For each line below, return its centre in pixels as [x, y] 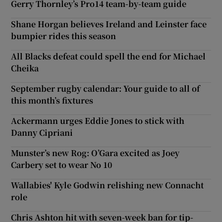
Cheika [25, 68]
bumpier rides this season [64, 36]
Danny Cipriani [42, 132]
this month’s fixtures [52, 100]
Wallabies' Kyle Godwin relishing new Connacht [108, 185]
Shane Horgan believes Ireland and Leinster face [109, 24]
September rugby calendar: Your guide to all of [106, 88]
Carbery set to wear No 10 [62, 165]
